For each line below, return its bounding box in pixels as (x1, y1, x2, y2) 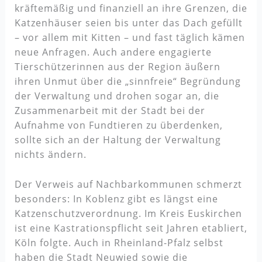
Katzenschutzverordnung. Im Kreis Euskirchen (14, 206, 242, 220)
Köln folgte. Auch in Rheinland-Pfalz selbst (14, 236, 223, 249)
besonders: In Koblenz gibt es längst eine (14, 192, 218, 205)
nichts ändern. (14, 148, 87, 161)
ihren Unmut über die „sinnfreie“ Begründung (14, 75, 241, 88)
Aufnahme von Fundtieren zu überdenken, (14, 119, 223, 132)
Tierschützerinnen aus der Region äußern (14, 60, 220, 74)
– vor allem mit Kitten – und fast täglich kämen (14, 31, 245, 44)
